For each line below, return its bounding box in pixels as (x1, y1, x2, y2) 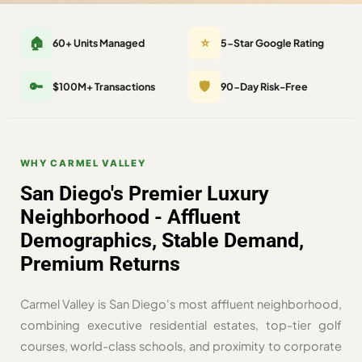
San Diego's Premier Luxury (19, 182, 269, 206)
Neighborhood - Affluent (19, 205, 240, 229)
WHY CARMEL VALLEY (19, 158, 146, 170)
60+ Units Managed (52, 36, 145, 49)
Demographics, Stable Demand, (19, 229, 304, 253)
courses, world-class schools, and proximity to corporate (19, 339, 343, 354)
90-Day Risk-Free (221, 80, 309, 94)
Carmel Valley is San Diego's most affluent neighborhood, (19, 297, 343, 312)
